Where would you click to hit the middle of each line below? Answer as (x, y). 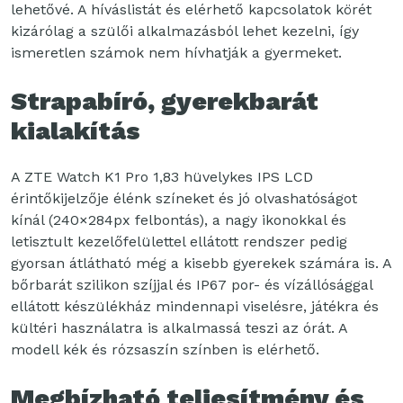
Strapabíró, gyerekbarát (165, 101)
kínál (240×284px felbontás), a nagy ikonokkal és (179, 219)
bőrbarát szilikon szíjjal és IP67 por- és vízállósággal (192, 284)
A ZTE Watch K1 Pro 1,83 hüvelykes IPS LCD (162, 176)
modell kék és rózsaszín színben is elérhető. (165, 349)
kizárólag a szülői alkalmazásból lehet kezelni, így (185, 31)
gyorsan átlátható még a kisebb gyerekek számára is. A (201, 263)
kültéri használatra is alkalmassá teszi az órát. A (179, 327)
